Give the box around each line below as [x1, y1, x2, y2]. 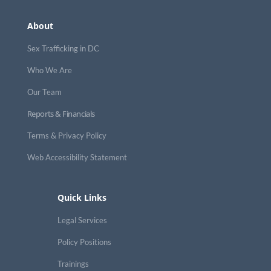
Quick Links [57, 192, 106, 204]
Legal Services [57, 215, 107, 226]
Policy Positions [57, 237, 111, 247]
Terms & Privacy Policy [27, 131, 106, 141]
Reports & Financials [27, 108, 95, 120]
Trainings [57, 259, 89, 269]
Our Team [27, 87, 62, 97]
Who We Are [27, 65, 72, 76]
